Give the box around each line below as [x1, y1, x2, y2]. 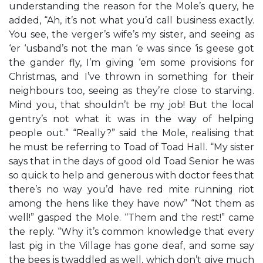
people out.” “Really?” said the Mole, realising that [9, 127, 254, 139]
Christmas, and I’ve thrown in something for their [9, 71, 254, 82]
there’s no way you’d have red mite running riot [9, 184, 254, 195]
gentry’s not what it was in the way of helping [9, 113, 254, 124]
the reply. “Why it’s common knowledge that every [9, 226, 254, 237]
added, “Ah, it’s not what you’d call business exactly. [9, 15, 254, 26]
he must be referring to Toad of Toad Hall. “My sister [9, 141, 254, 153]
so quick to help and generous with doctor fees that [9, 170, 254, 181]
